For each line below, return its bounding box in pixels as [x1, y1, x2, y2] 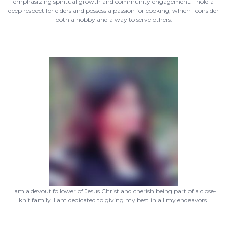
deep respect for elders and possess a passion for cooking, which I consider [8, 7, 219, 14]
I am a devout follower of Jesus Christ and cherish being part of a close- [11, 187, 216, 195]
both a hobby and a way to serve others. [55, 16, 172, 23]
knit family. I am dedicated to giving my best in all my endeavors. [19, 196, 208, 204]
